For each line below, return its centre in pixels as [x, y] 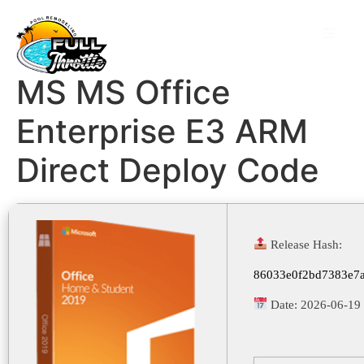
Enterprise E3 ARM [162, 131]
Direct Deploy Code [168, 170]
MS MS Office [123, 92]
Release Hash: [305, 244]
